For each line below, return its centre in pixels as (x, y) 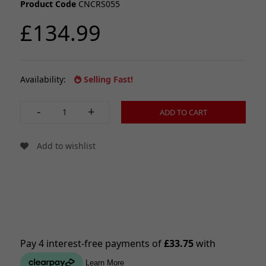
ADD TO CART (183, 112)
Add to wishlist (65, 145)
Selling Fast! (108, 79)
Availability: (44, 79)
